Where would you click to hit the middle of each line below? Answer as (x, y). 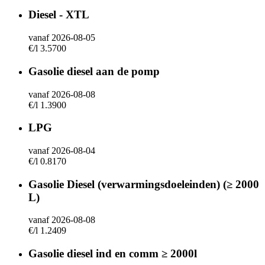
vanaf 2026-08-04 (62, 150)
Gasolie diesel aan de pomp (94, 71)
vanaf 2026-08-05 (62, 38)
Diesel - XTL (59, 15)
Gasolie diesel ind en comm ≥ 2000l (113, 254)
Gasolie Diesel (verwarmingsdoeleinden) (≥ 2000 (144, 184)
